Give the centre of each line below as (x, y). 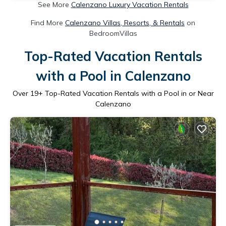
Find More (48, 22)
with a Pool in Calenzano (113, 76)
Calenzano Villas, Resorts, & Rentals (125, 22)
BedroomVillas (113, 33)
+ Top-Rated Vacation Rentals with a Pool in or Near (126, 93)
